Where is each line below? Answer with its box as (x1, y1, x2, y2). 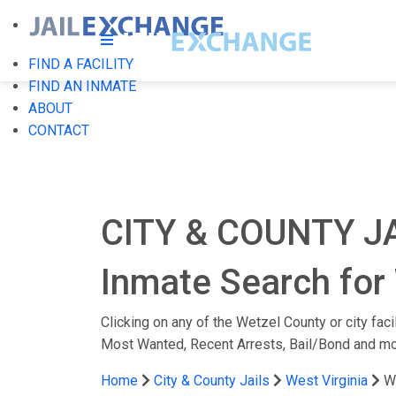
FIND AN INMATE (28, 78, 136, 95)
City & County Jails (154, 372, 270, 389)
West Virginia (286, 372, 368, 389)
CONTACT (28, 122, 89, 139)
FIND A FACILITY (28, 56, 133, 72)
